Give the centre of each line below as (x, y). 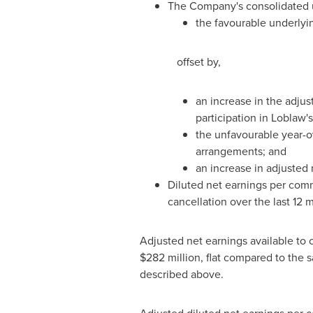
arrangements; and (241, 151)
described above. (181, 274)
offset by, (198, 62)
